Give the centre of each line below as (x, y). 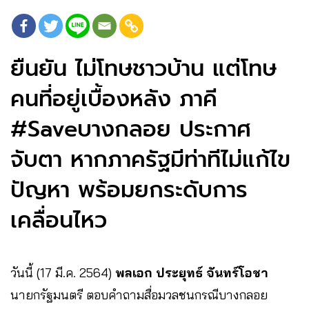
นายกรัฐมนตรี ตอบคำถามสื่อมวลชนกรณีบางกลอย (139, 295)
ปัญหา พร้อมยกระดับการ (129, 190)
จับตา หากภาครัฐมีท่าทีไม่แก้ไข (150, 160)
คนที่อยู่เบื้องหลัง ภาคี (114, 99)
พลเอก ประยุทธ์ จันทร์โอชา (192, 273)
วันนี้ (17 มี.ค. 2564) (63, 273)
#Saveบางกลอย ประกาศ (131, 130)
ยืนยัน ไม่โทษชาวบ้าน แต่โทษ (143, 69)
